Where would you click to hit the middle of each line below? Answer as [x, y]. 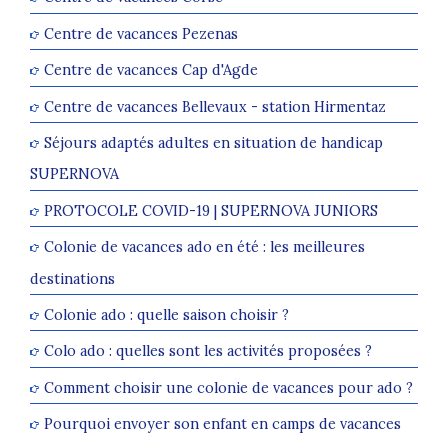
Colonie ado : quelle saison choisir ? [166, 315]
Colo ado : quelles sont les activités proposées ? [208, 351]
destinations [72, 278]
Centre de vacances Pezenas [141, 34]
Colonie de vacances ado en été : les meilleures [204, 247]
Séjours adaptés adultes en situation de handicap [213, 143]
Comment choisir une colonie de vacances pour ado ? [228, 388]
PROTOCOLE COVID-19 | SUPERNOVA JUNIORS [211, 211]
